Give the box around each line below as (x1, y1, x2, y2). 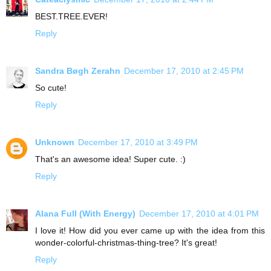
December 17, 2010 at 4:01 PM (139, 208, 259, 218)
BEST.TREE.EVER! (35, 11, 108, 21)
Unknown (35, 137, 74, 147)
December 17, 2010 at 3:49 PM (78, 137, 198, 147)
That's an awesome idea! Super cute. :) (35, 154, 186, 164)
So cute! (35, 82, 67, 93)
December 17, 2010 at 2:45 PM (124, 65, 244, 76)
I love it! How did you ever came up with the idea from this (35, 225, 265, 235)
